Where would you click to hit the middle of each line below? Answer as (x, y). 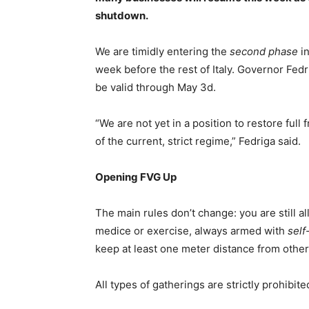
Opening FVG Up (136, 177)
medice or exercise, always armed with (191, 231)
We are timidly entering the (162, 51)
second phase (264, 51)
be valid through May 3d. (156, 87)
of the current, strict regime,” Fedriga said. (198, 141)
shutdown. (122, 16)
